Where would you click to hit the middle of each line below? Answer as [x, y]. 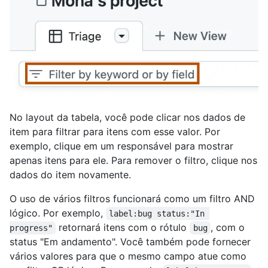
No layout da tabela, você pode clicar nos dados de [127, 117]
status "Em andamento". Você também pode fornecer [130, 241]
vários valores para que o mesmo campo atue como [128, 256]
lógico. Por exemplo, [58, 213]
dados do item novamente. [70, 174]
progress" [31, 228]
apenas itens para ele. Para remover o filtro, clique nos [133, 160]
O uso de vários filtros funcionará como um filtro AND [132, 198]
